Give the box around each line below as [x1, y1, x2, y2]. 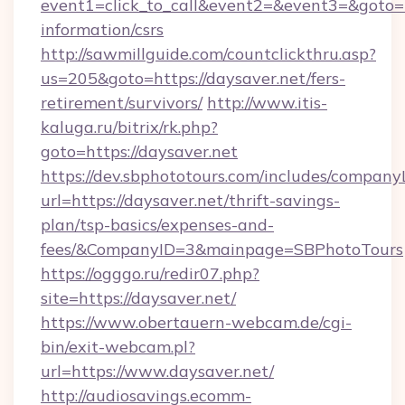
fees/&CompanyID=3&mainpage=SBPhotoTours [41, 239, 403, 259]
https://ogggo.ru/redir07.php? [41, 263, 259, 284]
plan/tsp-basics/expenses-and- [41, 214, 274, 235]
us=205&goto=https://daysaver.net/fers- [41, 68, 345, 89]
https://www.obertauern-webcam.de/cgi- [41, 312, 352, 333]
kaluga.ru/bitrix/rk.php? [41, 117, 218, 137]
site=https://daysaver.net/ [41, 287, 236, 308]
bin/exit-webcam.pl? [41, 336, 195, 357]
